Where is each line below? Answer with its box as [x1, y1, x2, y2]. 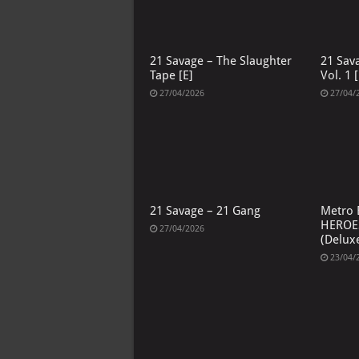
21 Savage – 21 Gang [150, 203, 260, 218]
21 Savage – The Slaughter [150, 54, 292, 69]
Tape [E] [150, 68, 193, 83]
